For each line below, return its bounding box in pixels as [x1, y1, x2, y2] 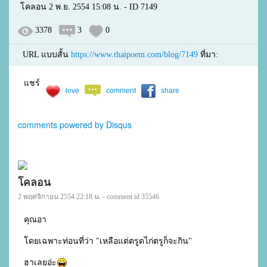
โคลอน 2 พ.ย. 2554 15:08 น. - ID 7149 [18, 2, 157, 11]
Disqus [106, 119, 132, 131]
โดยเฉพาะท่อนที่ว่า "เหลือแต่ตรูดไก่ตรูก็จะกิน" [23, 236, 192, 246]
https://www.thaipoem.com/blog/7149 [71, 50, 198, 59]
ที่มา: [198, 50, 218, 59]
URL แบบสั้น [18, 50, 71, 59]
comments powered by [18, 119, 106, 131]
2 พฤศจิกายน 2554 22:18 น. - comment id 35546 [18, 193, 159, 201]
